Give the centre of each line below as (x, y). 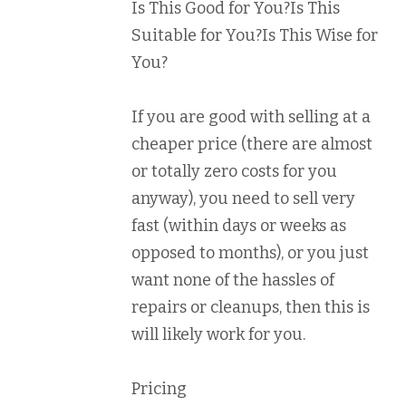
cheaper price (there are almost (252, 145)
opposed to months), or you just (250, 253)
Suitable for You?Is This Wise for (255, 36)
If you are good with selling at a (251, 117)
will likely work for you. (218, 335)
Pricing (159, 389)
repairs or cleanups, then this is (251, 308)
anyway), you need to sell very (243, 199)
